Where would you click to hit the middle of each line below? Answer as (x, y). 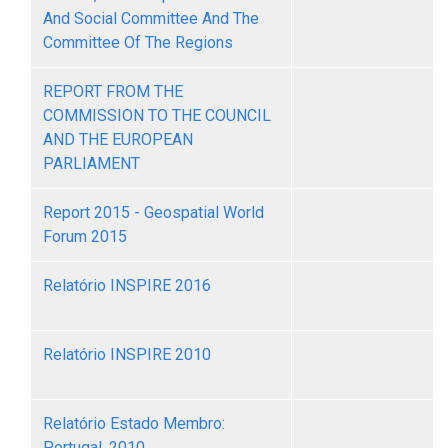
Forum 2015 (85, 236)
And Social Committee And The (151, 18)
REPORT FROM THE (113, 91)
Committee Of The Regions (138, 42)
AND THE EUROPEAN (118, 139)
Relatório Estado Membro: (134, 423)
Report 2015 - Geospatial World (153, 212)
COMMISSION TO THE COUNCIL (157, 115)
